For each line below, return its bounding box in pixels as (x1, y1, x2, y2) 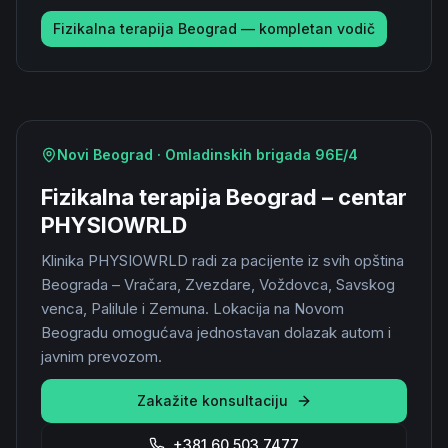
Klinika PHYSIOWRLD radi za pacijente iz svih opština (41, 251, 404, 270)
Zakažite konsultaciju (136, 392, 288, 409)
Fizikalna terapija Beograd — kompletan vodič (53, 20, 375, 37)
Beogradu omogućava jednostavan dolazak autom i (41, 323, 391, 342)
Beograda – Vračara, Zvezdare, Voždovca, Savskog (41, 275, 395, 294)
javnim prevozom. (41, 347, 162, 366)
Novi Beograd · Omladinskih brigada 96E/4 (57, 146, 358, 163)
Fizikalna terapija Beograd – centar (41, 184, 407, 210)
